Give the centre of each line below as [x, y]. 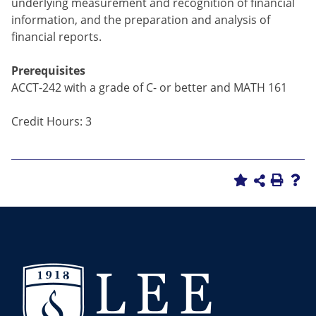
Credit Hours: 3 [51, 121]
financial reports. [56, 37]
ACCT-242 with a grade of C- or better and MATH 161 [149, 87]
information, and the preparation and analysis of [141, 20]
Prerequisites [48, 71]
